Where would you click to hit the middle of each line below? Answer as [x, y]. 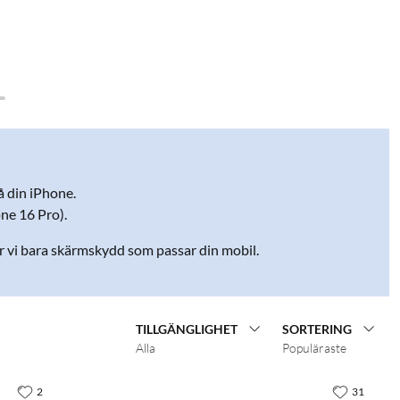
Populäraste [314, 347]
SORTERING [317, 329]
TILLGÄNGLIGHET [187, 329]
